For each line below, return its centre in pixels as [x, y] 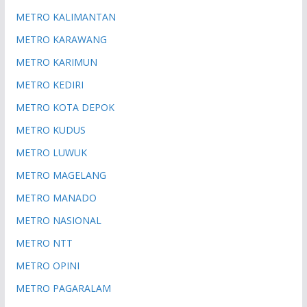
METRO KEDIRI [49, 85]
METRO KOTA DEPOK [65, 108]
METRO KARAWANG [61, 40]
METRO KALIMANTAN [65, 17]
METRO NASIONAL [58, 221]
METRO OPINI [47, 266]
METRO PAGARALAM [63, 288]
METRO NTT [44, 243]
